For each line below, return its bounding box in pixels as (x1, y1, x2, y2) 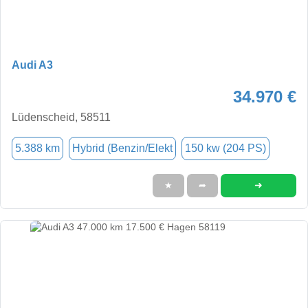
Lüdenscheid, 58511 (12, 111, 111, 123)
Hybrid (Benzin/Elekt (72, 142, 173, 154)
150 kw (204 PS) (185, 142, 266, 154)
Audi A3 (12, 58, 53, 71)
